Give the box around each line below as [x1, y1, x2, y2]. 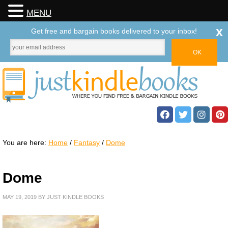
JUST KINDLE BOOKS [47, 193, 104, 200]
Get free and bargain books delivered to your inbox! [31, 27, 197, 35]
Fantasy [74, 138, 100, 147]
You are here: [3, 138, 48, 147]
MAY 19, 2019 [3, 193, 37, 200]
